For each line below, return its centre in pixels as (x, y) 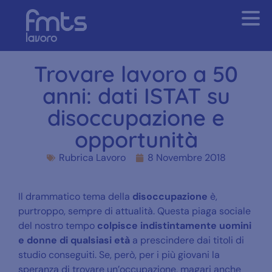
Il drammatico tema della (75, 196)
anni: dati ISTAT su (136, 95)
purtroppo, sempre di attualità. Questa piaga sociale (134, 211)
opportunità (136, 139)
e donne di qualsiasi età (74, 240)
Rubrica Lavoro (92, 157)
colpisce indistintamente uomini (174, 225)
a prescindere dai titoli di (187, 240)
